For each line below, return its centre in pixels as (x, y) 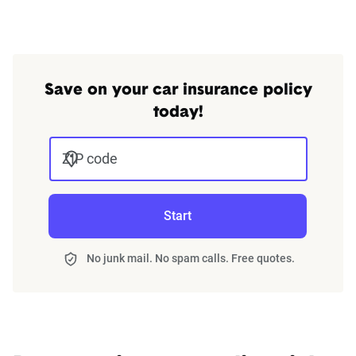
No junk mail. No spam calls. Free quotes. (191, 258)
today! (178, 113)
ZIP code (89, 159)
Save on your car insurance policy (178, 91)
